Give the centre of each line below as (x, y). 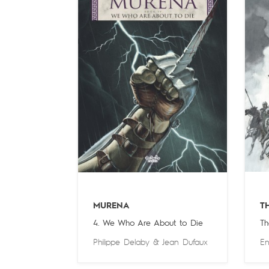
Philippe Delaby (121, 242)
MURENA (111, 206)
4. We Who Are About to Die (148, 223)
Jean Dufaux (185, 242)
